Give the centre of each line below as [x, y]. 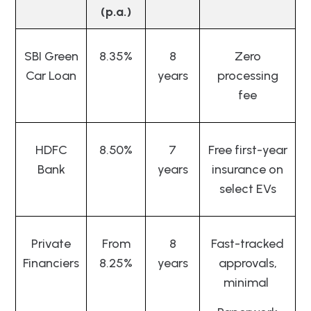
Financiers [51, 263]
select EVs [247, 188]
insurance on [247, 169]
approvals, [247, 263]
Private [51, 243]
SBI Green [51, 56]
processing [247, 75]
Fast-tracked [247, 243]
